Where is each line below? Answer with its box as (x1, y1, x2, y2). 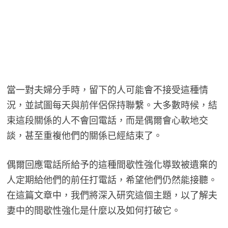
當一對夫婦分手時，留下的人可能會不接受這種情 (6, 83, 208, 96)
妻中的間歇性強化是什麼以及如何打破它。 (6, 204, 181, 216)
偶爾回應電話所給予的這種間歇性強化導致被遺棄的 (6, 158, 217, 170)
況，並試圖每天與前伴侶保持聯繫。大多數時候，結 (6, 99, 217, 111)
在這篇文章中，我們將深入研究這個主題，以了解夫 (6, 189, 217, 201)
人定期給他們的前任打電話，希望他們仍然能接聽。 (6, 174, 217, 186)
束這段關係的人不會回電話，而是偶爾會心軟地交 (6, 114, 208, 126)
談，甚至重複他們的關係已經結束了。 (6, 129, 162, 141)
